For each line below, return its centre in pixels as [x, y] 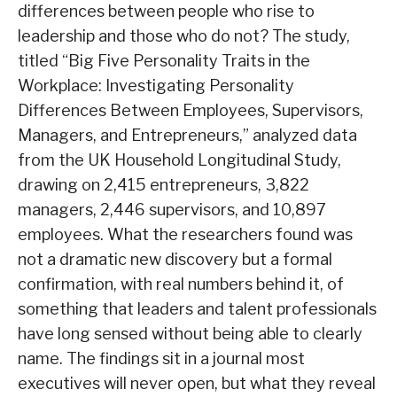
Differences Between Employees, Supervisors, [191, 111]
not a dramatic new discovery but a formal [175, 260]
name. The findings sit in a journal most [161, 359]
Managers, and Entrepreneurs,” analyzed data [187, 136]
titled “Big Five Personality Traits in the [164, 61]
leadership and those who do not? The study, [184, 36]
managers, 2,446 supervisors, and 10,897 [172, 210]
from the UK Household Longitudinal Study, [179, 160]
